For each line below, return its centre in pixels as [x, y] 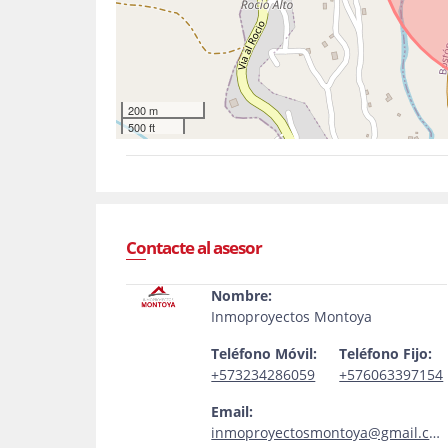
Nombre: [242, 295]
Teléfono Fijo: [386, 353]
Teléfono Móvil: [264, 353]
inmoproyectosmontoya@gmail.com [320, 432]
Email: [232, 411]
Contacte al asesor [194, 247]
